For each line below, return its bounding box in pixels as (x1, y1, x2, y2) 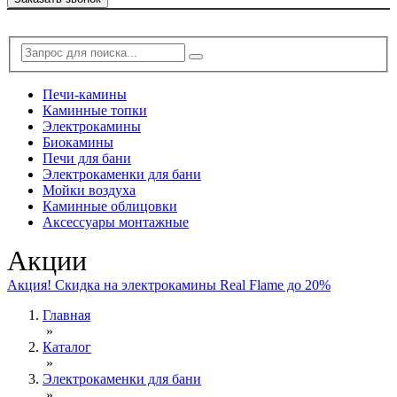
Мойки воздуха (43, 182, 136, 198)
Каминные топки (43, 102, 147, 118)
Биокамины (43, 134, 113, 150)
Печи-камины (43, 86, 127, 102)
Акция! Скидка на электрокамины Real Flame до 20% (7, 276, 331, 292)
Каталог (43, 339, 91, 354)
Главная (43, 307, 90, 323)
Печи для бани (43, 150, 131, 166)
